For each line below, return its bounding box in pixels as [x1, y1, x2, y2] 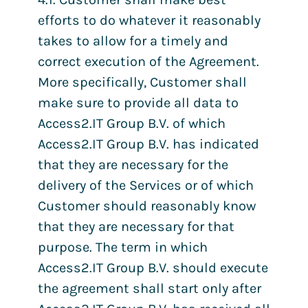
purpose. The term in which [38, 239, 208, 255]
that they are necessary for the [38, 156, 228, 173]
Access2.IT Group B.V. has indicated [38, 135, 259, 152]
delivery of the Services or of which [38, 177, 254, 193]
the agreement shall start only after [38, 280, 261, 296]
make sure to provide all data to [38, 94, 239, 111]
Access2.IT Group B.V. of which [38, 115, 225, 131]
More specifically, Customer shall [38, 74, 247, 90]
